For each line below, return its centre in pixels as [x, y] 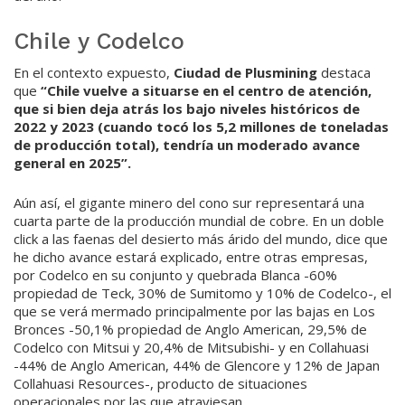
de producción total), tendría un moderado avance [187, 145]
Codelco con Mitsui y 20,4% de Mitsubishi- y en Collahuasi [191, 348]
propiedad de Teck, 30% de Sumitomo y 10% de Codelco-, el [202, 293]
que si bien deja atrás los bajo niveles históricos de [187, 109]
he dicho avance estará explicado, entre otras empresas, [191, 257]
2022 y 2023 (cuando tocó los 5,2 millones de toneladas [201, 127]
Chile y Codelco [99, 41]
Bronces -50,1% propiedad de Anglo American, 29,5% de [190, 330]
